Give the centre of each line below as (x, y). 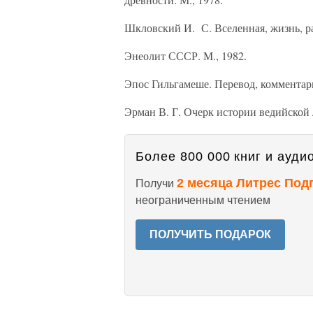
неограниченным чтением (203, 200)
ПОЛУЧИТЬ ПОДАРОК (210, 234)
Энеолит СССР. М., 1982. (185, 56)
